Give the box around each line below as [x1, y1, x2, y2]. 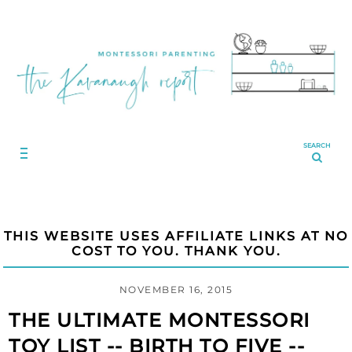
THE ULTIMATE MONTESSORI [9, 308, 310, 332]
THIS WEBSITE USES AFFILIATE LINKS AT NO [4, 228, 348, 244]
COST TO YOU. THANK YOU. [71, 243, 281, 258]
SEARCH [303, 141, 331, 149]
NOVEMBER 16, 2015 [119, 283, 233, 295]
